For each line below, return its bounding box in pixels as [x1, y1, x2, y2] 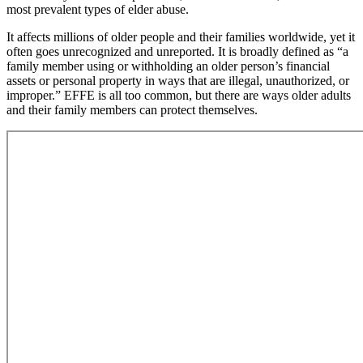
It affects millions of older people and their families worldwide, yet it [6, 30, 355, 45]
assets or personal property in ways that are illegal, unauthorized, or [6, 74, 349, 88]
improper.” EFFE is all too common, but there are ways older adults [6, 88, 351, 103]
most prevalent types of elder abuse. [6, 2, 189, 17]
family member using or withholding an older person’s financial [6, 59, 330, 74]
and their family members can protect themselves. [6, 103, 258, 117]
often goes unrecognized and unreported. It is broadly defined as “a [6, 45, 348, 59]
